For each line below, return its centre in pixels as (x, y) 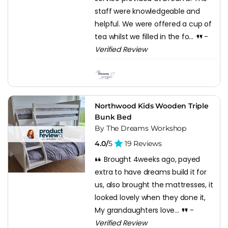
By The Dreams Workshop (140, 128)
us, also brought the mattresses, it (154, 184)
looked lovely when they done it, (150, 197)
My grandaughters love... (138, 210)
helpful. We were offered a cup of (153, 24)
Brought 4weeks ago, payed (151, 159)
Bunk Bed (113, 117)
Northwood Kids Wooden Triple (152, 106)
